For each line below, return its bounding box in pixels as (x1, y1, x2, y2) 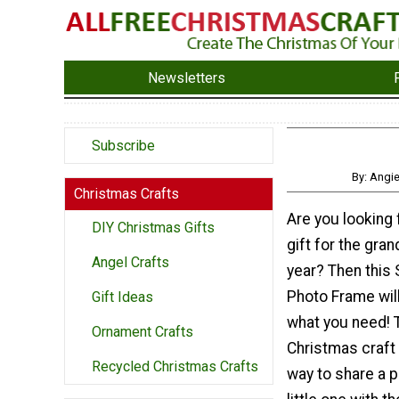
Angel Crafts (92, 254, 169, 272)
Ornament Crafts (92, 323, 193, 341)
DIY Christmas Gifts (92, 219, 215, 237)
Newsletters (148, 69, 226, 86)
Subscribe (92, 137, 155, 155)
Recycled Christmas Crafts (92, 358, 258, 376)
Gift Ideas (92, 289, 153, 306)
